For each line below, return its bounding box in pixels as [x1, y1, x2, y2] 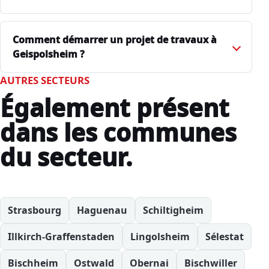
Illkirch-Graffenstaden [8, 229, 115, 243]
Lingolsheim [130, 229, 190, 243]
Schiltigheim [143, 203, 204, 217]
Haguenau [77, 203, 127, 217]
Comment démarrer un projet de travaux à [13, 32, 217, 46]
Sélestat [205, 229, 244, 243]
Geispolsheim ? [13, 47, 85, 61]
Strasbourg [8, 203, 61, 217]
